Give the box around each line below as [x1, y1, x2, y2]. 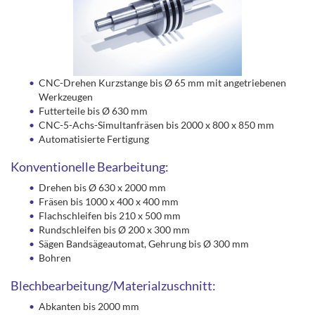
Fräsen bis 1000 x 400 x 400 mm [39, 195, 179, 208]
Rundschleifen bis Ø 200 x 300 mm [39, 224, 190, 236]
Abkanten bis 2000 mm [39, 300, 139, 313]
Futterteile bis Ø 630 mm [39, 105, 148, 117]
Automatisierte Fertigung [39, 133, 149, 146]
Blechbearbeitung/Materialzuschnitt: [11, 278, 216, 294]
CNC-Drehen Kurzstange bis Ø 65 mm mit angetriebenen [39, 77, 286, 89]
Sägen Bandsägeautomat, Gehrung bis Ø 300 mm [39, 238, 249, 250]
